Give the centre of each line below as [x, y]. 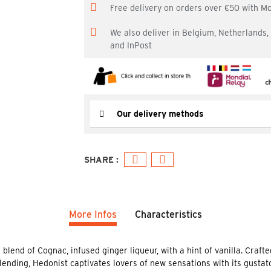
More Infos [93, 214]
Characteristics [168, 214]
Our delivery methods [160, 114]
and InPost [131, 45]
